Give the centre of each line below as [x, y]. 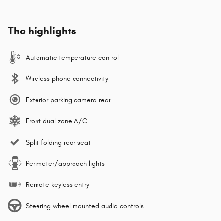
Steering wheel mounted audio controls [85, 206]
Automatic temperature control [72, 57]
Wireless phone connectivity [67, 78]
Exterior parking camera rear [68, 100]
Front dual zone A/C [56, 121]
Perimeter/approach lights [65, 163]
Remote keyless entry [57, 184]
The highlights [42, 30]
